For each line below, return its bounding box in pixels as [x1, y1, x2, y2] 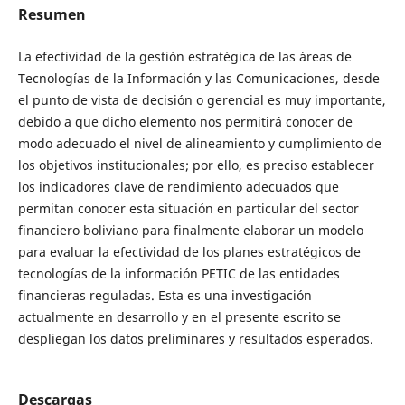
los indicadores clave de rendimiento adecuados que [17, 178, 339, 195]
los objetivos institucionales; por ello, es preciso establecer [17, 156, 374, 174]
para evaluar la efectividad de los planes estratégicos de [17, 243, 361, 260]
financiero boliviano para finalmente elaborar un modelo [17, 221, 363, 239]
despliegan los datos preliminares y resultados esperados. [17, 330, 373, 347]
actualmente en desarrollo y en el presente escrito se [17, 308, 341, 325]
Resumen [17, 4, 86, 24]
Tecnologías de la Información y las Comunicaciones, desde [17, 70, 380, 87]
